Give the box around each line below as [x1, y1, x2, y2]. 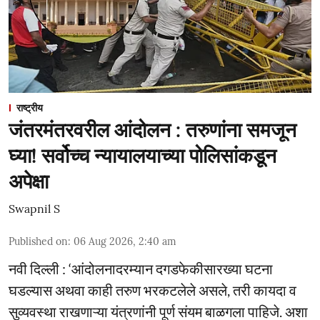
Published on [9, 235, 68, 248]
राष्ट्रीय [16, 101, 43, 114]
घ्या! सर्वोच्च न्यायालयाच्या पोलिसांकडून [9, 143, 276, 169]
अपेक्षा [9, 169, 49, 194]
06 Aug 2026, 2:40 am [74, 235, 176, 248]
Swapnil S [9, 201, 60, 216]
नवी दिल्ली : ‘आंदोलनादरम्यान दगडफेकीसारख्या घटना [9, 260, 273, 277]
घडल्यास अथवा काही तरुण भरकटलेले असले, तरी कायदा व [9, 281, 296, 299]
